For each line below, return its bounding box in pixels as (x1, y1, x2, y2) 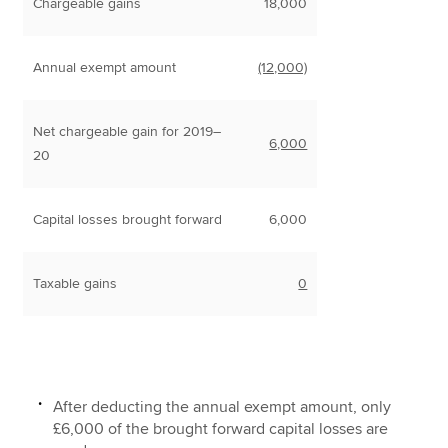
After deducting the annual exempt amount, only (53, 396, 392, 417)
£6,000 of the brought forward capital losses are (53, 418, 389, 439)
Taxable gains (33, 274, 118, 292)
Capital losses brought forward (33, 210, 223, 228)
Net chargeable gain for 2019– (33, 122, 222, 140)
